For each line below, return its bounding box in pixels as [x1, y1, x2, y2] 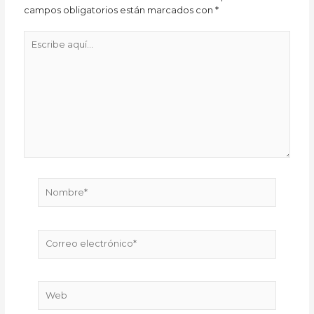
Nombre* [37, 179, 80, 190]
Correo [37, 230, 70, 241]
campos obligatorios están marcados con [24, 4, 216, 15]
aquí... [23, 45, 50, 56]
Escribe [23, 31, 57, 42]
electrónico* [37, 244, 95, 255]
